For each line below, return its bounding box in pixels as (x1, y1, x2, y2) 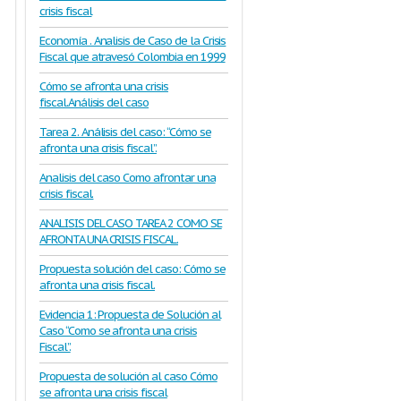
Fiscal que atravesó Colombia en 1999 (39, 49, 226, 64)
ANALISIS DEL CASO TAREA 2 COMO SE (39, 216, 222, 231)
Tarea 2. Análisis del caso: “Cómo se (39, 124, 211, 140)
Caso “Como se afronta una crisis (39, 323, 197, 338)
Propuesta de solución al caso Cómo (39, 369, 218, 384)
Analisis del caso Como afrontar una (39, 170, 216, 185)
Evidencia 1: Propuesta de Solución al (39, 307, 221, 322)
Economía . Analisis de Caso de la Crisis (39, 33, 226, 48)
